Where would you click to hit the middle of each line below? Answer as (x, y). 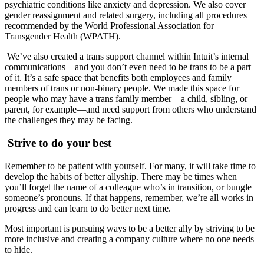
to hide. (19, 249)
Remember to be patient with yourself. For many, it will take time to (130, 166)
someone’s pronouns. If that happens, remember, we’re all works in (129, 197)
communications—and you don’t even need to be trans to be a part (128, 67)
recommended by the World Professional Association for (109, 26)
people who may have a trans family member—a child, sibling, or (126, 99)
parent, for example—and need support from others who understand (131, 110)
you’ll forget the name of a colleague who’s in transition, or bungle (128, 187)
